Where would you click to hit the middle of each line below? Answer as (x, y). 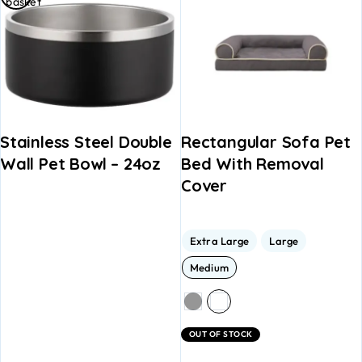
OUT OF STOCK (221, 334)
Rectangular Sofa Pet (266, 141)
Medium (209, 267)
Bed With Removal (253, 163)
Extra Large (220, 240)
